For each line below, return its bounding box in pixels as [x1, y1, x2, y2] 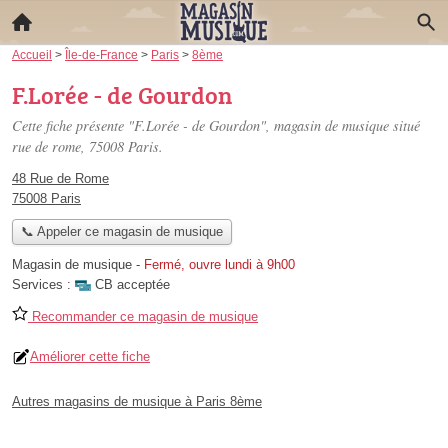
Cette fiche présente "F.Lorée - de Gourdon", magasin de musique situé [12, 116, 420, 135]
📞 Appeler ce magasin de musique [20, 224, 223, 240]
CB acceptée [95, 277, 170, 293]
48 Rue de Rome [12, 171, 109, 186]
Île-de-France [65, 48, 138, 61]
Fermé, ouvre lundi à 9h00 [144, 257, 295, 273]
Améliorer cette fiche [30, 349, 150, 365]
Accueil [12, 48, 52, 61]
